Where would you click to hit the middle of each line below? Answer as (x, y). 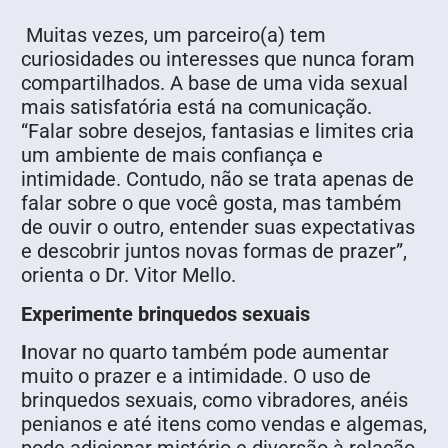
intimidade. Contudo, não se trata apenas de (217, 179)
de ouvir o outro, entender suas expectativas (218, 227)
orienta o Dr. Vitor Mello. (131, 275)
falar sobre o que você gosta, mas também (211, 203)
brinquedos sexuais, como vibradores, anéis (214, 400)
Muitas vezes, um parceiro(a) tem (173, 35)
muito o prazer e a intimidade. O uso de (196, 376)
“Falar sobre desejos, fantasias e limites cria (217, 131)
